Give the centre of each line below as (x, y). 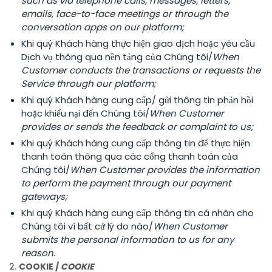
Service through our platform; (89, 83)
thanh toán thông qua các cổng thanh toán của (130, 156)
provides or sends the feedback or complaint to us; (137, 127)
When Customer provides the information (165, 170)
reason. (38, 253)
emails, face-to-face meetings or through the (125, 14)
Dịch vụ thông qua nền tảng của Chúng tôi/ (117, 57)
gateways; (46, 196)
